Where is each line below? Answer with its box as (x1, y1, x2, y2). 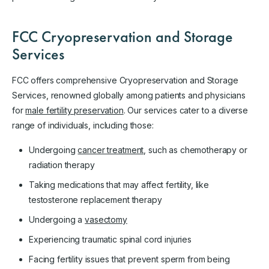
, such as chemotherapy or (144, 144, 247, 155)
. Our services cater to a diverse (123, 104, 249, 115)
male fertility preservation (25, 104, 124, 115)
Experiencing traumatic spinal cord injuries (29, 234, 192, 244)
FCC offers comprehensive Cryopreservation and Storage (12, 74, 238, 85)
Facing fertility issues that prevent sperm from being (29, 253, 230, 264)
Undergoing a (29, 214, 85, 225)
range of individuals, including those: (12, 119, 154, 130)
